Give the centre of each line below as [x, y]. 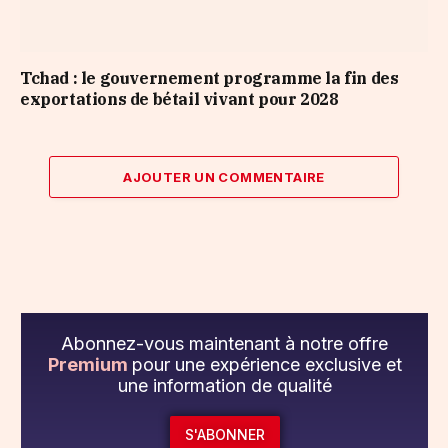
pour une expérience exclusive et [266, 365]
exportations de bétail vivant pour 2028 [179, 99]
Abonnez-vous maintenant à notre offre [224, 344]
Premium [89, 365]
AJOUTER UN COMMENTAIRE [224, 177]
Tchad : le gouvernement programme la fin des [209, 78]
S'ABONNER [224, 435]
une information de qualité [224, 386]
